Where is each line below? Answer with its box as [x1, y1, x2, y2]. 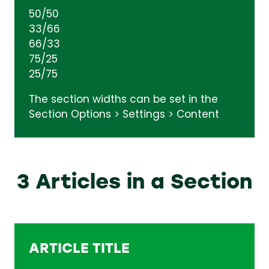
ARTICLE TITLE [29, 237, 129, 256]
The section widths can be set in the [29, 91, 218, 109]
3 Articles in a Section [17, 166, 252, 194]
